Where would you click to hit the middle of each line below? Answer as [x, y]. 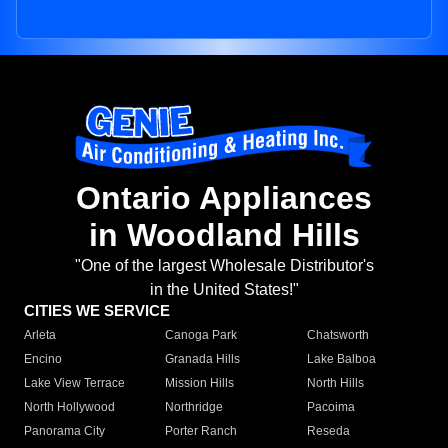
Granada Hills [203, 359]
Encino [43, 359]
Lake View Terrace [74, 383]
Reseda [328, 431]
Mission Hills [200, 383]
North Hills [335, 383]
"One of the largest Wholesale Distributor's [224, 266]
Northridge [194, 407]
